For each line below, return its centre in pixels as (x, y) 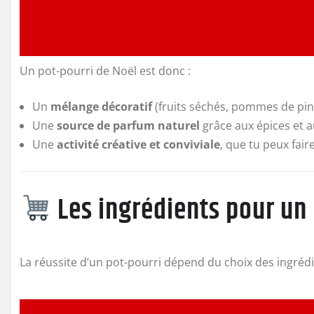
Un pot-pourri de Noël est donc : (105, 71)
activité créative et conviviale (138, 145)
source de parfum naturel (128, 126)
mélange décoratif (101, 107)
